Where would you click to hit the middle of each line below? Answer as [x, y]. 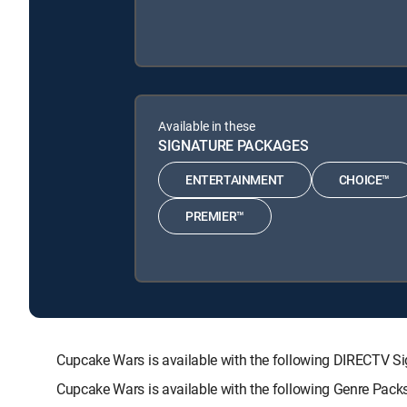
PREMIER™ [215, 216]
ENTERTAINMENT [235, 180]
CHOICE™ [364, 180]
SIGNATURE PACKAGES [233, 145]
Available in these [207, 125]
